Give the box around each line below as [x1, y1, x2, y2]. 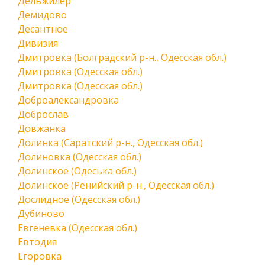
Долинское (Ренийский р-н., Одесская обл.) [18, 179, 214, 192]
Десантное [18, 22, 68, 35]
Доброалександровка [18, 93, 119, 106]
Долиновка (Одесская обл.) [18, 150, 141, 163]
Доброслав [18, 108, 69, 121]
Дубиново [18, 207, 64, 220]
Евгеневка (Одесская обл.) [18, 221, 137, 234]
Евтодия [18, 235, 57, 248]
